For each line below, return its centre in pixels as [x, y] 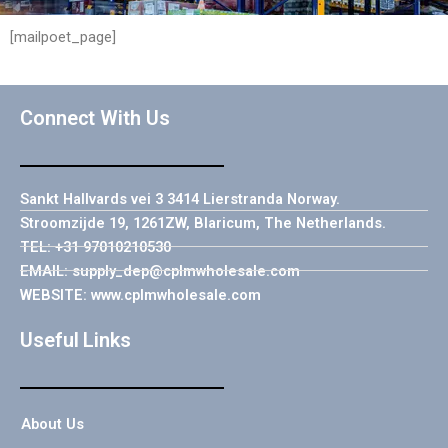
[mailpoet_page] [63, 37]
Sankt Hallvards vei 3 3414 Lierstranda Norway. [180, 198]
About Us [52, 423]
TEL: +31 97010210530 [95, 246]
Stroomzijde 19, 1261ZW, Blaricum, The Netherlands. [203, 222]
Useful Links [75, 339]
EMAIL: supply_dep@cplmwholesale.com [160, 270]
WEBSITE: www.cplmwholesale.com [140, 294]
